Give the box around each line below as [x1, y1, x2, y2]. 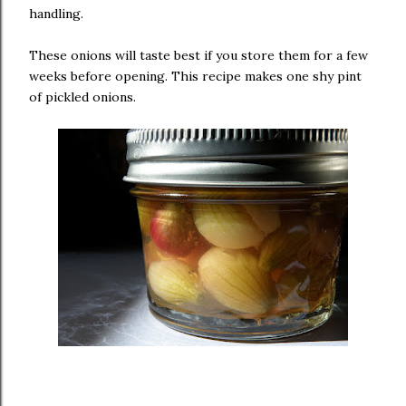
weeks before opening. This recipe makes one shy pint [29, 68, 362, 84]
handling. [29, 5, 83, 22]
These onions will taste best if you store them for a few [29, 47, 368, 63]
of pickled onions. [29, 89, 136, 105]
